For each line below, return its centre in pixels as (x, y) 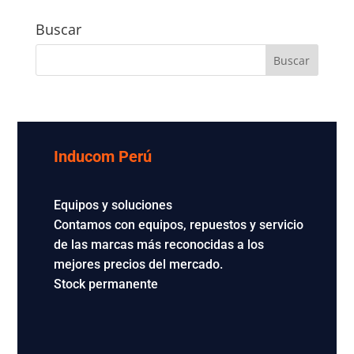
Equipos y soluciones (113, 205)
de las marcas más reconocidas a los (158, 245)
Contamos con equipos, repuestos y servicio (178, 225)
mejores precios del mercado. (138, 265)
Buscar (58, 30)
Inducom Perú (102, 157)
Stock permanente (105, 284)
